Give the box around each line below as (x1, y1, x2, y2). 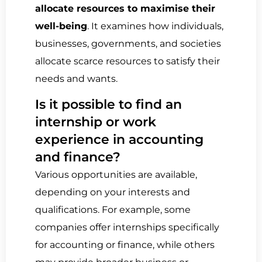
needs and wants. (35, 73, 118, 84)
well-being (35, 20, 87, 32)
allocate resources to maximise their (35, 2, 215, 14)
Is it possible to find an (35, 96, 182, 113)
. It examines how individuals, (87, 20, 223, 32)
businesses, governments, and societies (35, 37, 221, 49)
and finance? (35, 149, 120, 166)
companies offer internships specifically (35, 222, 219, 233)
